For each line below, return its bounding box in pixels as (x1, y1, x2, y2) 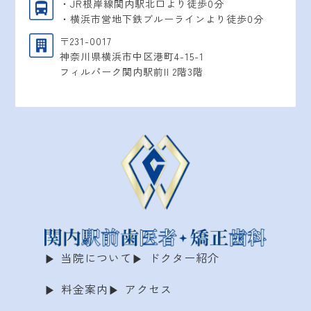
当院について (61, 249, 132, 266)
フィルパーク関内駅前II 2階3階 (60, 65, 204, 79)
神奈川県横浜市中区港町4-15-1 (60, 49, 205, 64)
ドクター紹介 (149, 249, 219, 266)
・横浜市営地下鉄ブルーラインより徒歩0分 (60, 12, 264, 26)
